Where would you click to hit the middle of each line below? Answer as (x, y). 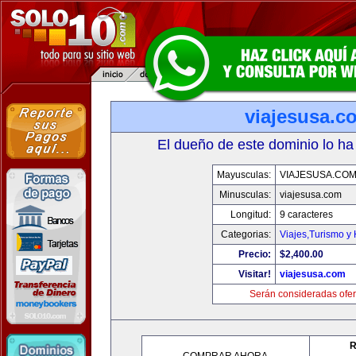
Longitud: (251, 215)
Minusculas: (245, 195)
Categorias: (246, 234)
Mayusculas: (244, 175)
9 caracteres (306, 215)
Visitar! (255, 274)
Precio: (255, 254)
